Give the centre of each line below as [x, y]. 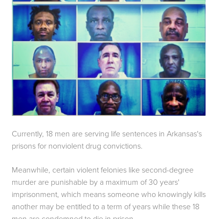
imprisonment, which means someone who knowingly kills [109, 194]
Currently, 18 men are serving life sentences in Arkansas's [107, 133]
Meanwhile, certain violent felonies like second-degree [103, 169]
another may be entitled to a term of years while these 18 [106, 206]
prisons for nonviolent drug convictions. [77, 145]
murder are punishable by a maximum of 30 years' [96, 182]
